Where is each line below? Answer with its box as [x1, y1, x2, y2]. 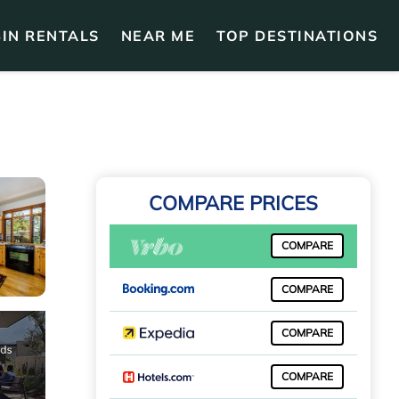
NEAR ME [120, 27, 195, 45]
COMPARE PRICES [149, 191, 318, 216]
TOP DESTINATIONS [216, 27, 378, 45]
